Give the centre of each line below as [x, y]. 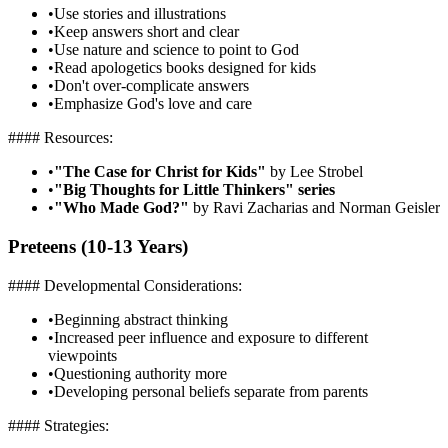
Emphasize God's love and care [153, 104]
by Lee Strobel [314, 172]
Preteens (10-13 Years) [98, 247]
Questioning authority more [140, 373]
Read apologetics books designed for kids [185, 68]
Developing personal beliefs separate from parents [211, 391]
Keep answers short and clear [146, 32]
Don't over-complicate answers [151, 86]
